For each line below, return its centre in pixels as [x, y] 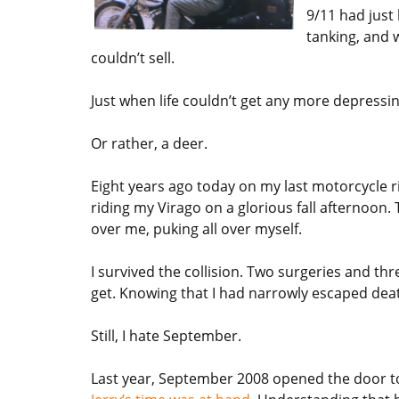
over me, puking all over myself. [196, 228]
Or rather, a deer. [149, 143]
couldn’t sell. [133, 57]
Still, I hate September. [166, 335]
